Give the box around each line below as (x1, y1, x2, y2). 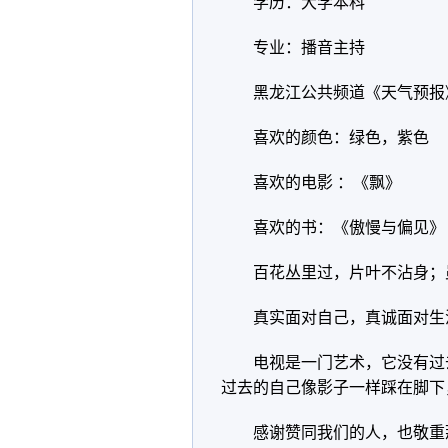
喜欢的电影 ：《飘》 (253, 174, 401, 191)
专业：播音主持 (253, 39, 365, 56)
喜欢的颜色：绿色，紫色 (253, 129, 429, 146)
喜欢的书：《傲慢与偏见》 (253, 219, 445, 236)
